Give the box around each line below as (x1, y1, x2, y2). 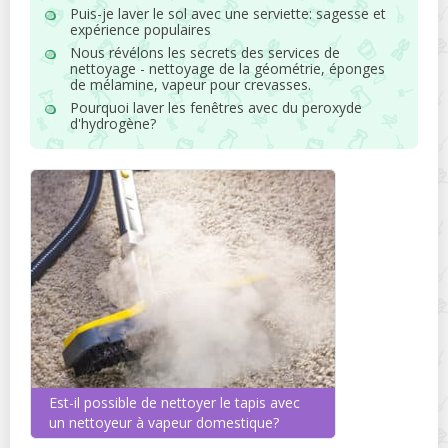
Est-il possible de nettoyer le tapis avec (49, 393, 300, 412)
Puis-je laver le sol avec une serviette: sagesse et (70, 4, 386, 23)
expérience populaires (70, 20, 211, 39)
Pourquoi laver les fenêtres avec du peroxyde (70, 98, 362, 117)
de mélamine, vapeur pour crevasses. (70, 75, 311, 94)
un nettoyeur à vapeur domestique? (49, 413, 279, 432)
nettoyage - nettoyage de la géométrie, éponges (70, 59, 385, 78)
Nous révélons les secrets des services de (70, 43, 340, 62)
